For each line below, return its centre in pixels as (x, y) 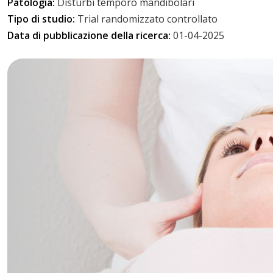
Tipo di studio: (42, 19)
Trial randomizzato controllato (147, 19)
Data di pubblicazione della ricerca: (90, 35)
